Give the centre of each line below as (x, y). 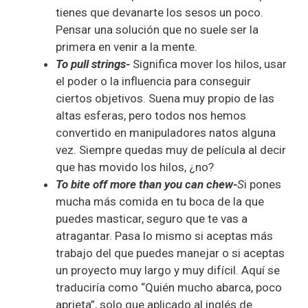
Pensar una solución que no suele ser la (157, 29)
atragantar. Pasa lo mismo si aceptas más (164, 235)
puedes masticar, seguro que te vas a (152, 218)
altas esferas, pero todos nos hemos (151, 115)
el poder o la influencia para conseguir (153, 81)
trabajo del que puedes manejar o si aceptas (170, 253)
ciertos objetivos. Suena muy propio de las (165, 98)
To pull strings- (94, 64)
